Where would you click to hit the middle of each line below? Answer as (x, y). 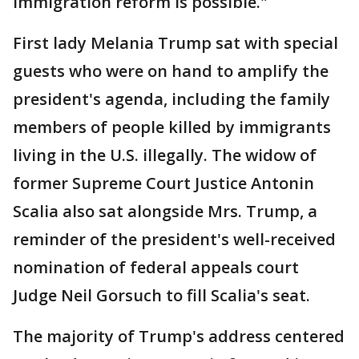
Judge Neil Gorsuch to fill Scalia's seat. (161, 295)
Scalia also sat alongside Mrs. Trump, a (165, 211)
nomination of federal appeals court (156, 267)
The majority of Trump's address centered (179, 336)
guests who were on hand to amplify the (171, 71)
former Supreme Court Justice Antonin (163, 183)
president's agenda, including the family (171, 99)
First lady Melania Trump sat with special (175, 43)
